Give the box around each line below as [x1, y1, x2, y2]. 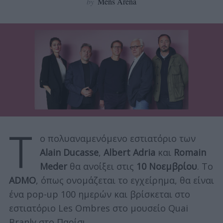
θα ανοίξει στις [67, 160, 136, 172]
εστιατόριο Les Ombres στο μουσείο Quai [8, 202, 188, 214]
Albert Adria [103, 146, 155, 158]
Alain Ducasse [39, 146, 99, 158]
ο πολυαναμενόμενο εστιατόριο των [39, 132, 196, 144]
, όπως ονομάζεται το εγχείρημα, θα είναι [35, 174, 214, 186]
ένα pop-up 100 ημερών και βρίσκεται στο [8, 188, 190, 200]
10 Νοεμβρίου [136, 160, 197, 172]
